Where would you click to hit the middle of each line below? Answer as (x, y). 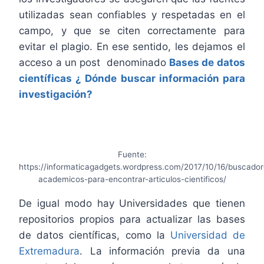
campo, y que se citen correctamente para (132, 30)
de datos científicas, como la (95, 235)
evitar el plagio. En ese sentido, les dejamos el (132, 46)
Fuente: (132, 154)
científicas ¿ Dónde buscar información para (132, 78)
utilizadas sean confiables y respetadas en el (132, 14)
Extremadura (49, 251)
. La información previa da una (162, 251)
